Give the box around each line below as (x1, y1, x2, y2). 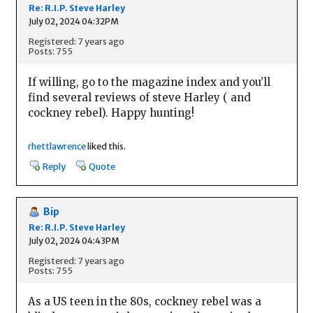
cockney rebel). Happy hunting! (27, 105, 194, 119)
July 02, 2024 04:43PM (28, 235, 119, 246)
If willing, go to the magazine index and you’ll (27, 75, 270, 89)
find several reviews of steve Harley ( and (27, 90, 251, 104)
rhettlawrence (27, 140, 86, 152)
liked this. (85, 140, 126, 152)
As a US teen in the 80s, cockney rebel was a (27, 294, 261, 308)
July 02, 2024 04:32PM (28, 16, 119, 27)
